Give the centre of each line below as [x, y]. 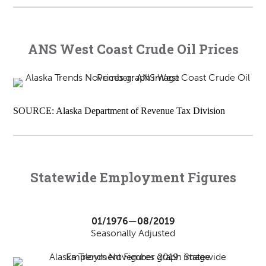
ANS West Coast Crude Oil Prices [133, 49]
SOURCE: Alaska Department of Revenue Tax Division [119, 111]
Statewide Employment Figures [133, 178]
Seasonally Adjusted [133, 233]
